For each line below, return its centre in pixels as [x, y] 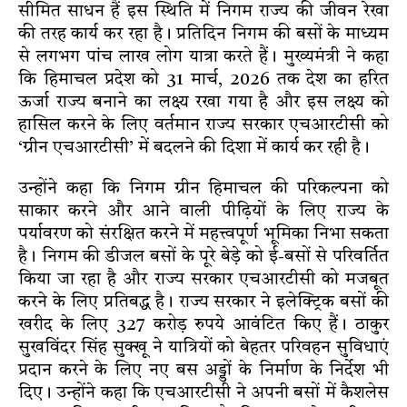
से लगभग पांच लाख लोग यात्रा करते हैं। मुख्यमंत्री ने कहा [203, 57]
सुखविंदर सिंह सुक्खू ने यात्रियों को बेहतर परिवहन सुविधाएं [203, 348]
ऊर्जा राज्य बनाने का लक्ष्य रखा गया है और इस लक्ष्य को [203, 103]
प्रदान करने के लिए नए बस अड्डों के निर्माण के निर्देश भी [203, 371]
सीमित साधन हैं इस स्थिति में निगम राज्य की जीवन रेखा [203, 12]
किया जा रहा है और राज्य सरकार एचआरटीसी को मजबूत [203, 280]
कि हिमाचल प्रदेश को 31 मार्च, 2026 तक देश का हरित [203, 80]
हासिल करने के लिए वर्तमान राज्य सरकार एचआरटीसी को [203, 125]
